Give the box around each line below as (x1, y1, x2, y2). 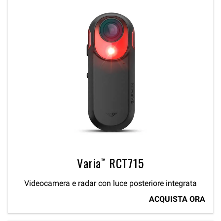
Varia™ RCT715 (77, 154, 144, 172)
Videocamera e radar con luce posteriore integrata (24, 179, 197, 188)
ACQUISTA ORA (149, 194, 205, 204)
